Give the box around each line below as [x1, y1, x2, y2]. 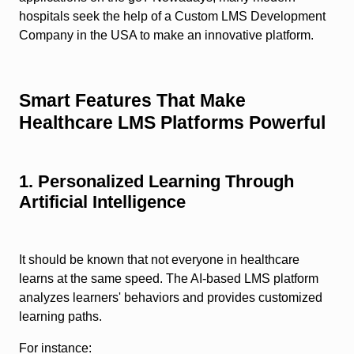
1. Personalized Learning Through [19, 171, 294, 192]
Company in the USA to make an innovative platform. [19, 28, 314, 43]
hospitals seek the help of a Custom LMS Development [19, 9, 326, 24]
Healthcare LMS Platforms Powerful [19, 112, 326, 134]
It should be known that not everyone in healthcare [19, 253, 299, 267]
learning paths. [19, 310, 102, 324]
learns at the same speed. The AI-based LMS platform [19, 272, 318, 286]
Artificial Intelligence [19, 192, 186, 213]
